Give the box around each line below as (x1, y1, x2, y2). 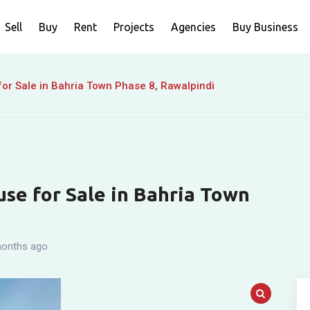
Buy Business (232, 21, 298, 33)
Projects (113, 21, 154, 33)
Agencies (171, 21, 216, 33)
